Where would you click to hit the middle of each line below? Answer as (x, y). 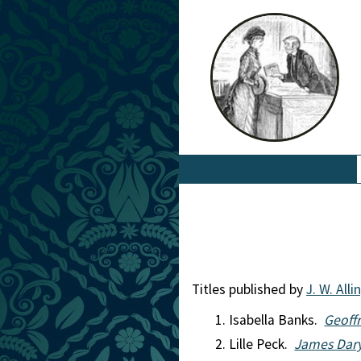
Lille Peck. (262, 344)
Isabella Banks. (277, 320)
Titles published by (249, 289)
